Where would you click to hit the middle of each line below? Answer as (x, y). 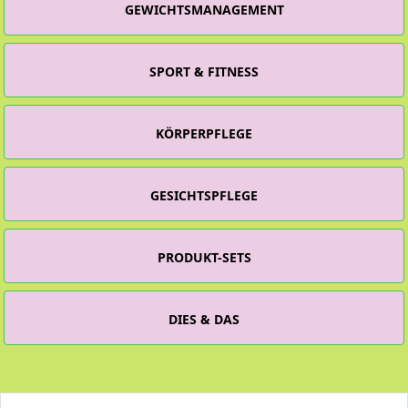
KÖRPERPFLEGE (204, 133)
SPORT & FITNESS (204, 71)
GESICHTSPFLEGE (204, 195)
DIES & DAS (204, 319)
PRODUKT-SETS (204, 257)
